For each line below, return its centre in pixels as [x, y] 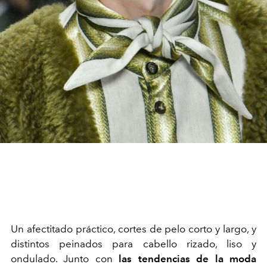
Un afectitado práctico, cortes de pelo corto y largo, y [133, 229]
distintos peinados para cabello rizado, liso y [133, 244]
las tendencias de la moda [188, 259]
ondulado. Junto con [65, 259]
